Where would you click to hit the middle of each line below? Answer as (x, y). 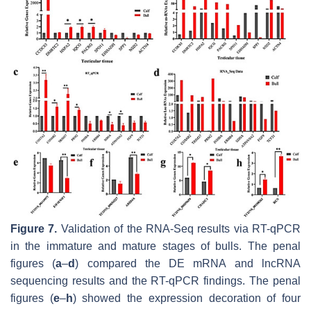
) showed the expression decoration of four (187, 298)
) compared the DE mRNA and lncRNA (188, 263)
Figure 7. (34, 228)
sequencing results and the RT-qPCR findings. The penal (155, 280)
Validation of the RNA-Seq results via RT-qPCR (179, 228)
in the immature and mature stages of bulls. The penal (155, 246)
